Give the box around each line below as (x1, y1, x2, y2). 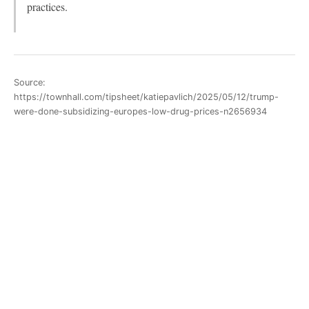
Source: (14, 77, 46, 88)
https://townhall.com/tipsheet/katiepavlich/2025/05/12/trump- (14, 91, 279, 102)
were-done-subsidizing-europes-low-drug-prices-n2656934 (14, 106, 267, 117)
